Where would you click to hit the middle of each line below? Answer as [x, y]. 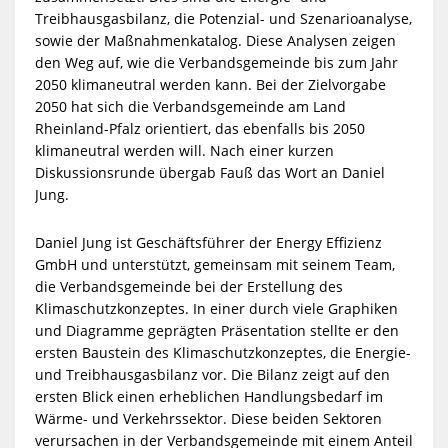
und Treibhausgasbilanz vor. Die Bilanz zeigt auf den [212, 374]
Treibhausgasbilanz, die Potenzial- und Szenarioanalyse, [223, 18]
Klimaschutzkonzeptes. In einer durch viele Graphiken [216, 308]
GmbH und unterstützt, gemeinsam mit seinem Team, [214, 264]
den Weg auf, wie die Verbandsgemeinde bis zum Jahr [216, 62]
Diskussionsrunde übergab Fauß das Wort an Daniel [209, 172]
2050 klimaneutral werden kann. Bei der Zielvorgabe [210, 84]
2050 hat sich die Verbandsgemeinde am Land [190, 106]
